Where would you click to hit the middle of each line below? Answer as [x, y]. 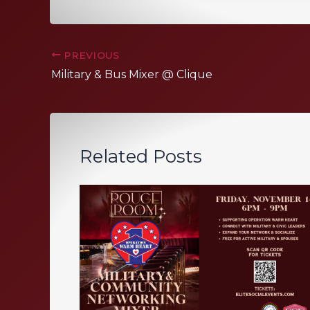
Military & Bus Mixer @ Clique [132, 75]
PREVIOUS [90, 55]
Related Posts [140, 156]
